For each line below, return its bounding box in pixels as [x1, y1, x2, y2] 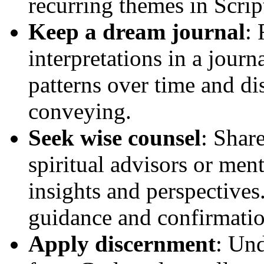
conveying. [28, 98, 131, 124]
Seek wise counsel [28, 125, 201, 151]
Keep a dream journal [28, 19, 245, 45]
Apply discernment [28, 231, 216, 257]
